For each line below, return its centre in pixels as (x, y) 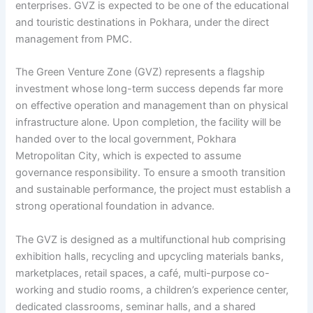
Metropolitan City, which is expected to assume (129, 156)
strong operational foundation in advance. (115, 206)
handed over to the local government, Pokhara (126, 139)
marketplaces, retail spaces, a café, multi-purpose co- (143, 273)
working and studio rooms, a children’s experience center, (152, 290)
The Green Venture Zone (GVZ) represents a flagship (140, 72)
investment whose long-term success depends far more (150, 89)
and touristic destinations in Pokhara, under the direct (143, 23)
